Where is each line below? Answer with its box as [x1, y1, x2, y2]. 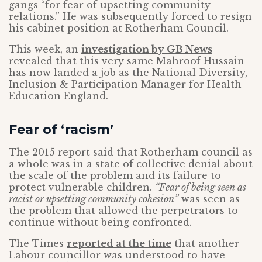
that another [171, 237, 239, 249]
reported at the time [67, 237, 171, 249]
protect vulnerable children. [9, 181, 155, 193]
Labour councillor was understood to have [9, 249, 225, 261]
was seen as [178, 193, 240, 205]
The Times [9, 237, 67, 249]
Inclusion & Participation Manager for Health [9, 78, 242, 90]
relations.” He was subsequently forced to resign [9, 11, 252, 22]
